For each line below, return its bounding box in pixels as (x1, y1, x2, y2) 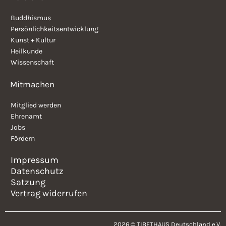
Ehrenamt (11, 112, 42, 121)
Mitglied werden (11, 101, 61, 110)
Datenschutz (11, 165, 64, 177)
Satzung (11, 177, 45, 188)
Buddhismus (11, 14, 51, 23)
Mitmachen (10, 79, 54, 90)
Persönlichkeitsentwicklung (11, 25, 98, 34)
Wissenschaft (11, 58, 54, 67)
